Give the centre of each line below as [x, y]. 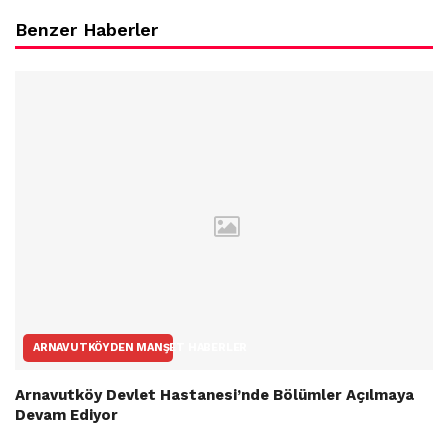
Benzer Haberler [86, 30]
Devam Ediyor [66, 415]
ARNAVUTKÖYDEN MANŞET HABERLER [140, 348]
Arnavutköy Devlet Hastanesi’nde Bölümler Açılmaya [214, 395]
